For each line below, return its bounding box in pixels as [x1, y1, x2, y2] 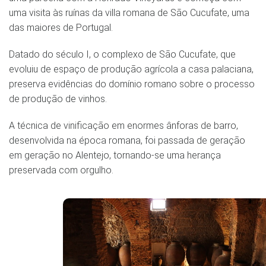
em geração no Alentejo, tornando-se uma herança [9, 149, 221, 161]
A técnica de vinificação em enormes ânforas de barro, [9, 119, 238, 131]
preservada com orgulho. [9, 164, 113, 176]
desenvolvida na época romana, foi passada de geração [9, 134, 245, 146]
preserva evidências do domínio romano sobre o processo [9, 78, 255, 90]
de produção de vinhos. [9, 93, 107, 104]
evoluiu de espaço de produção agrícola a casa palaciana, [9, 63, 254, 75]
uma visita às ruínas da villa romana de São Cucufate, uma [9, 7, 249, 18]
